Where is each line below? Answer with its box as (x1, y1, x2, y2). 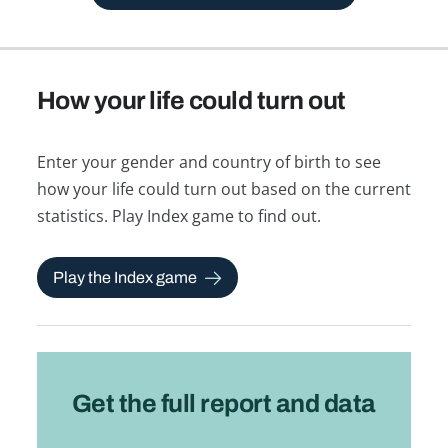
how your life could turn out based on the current (36, 178, 411, 201)
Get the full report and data (71, 389, 376, 417)
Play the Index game (53, 268, 198, 286)
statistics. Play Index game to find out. (36, 205, 321, 228)
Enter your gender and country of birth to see (36, 151, 381, 174)
